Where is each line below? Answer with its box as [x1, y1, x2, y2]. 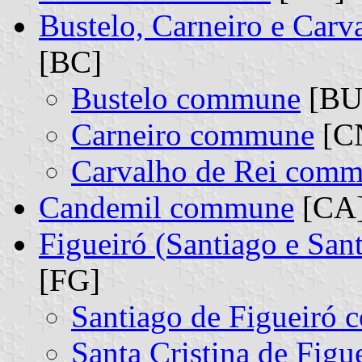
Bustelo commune [71, 80, 301, 116]
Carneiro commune [71, 116, 314, 152]
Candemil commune [39, 189, 294, 225]
